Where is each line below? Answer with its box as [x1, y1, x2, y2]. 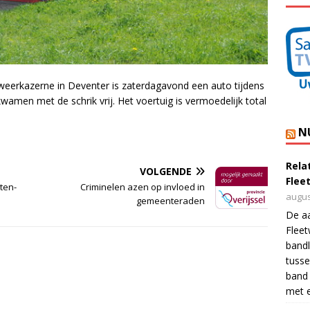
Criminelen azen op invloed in [80, 181, 206, 194]
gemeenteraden [136, 194, 206, 208]
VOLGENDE [140, 165, 192, 179]
